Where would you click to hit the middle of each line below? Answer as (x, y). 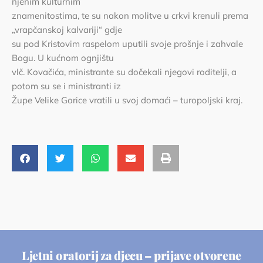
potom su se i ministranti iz (66, 86)
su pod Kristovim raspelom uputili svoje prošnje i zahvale (127, 44)
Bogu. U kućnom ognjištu (63, 58)
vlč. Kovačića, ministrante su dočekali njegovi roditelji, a (124, 72)
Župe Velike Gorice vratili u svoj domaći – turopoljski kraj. (127, 100)
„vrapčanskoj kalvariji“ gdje (67, 30)
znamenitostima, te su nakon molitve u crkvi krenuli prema (130, 16)
